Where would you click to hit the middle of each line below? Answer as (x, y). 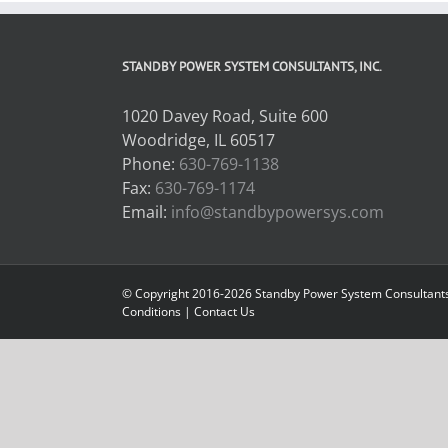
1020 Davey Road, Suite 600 (225, 116)
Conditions (151, 311)
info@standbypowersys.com (277, 212)
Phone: (150, 164)
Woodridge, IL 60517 (198, 140)
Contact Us (224, 311)
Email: (146, 212)
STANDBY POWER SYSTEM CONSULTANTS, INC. (252, 66)
